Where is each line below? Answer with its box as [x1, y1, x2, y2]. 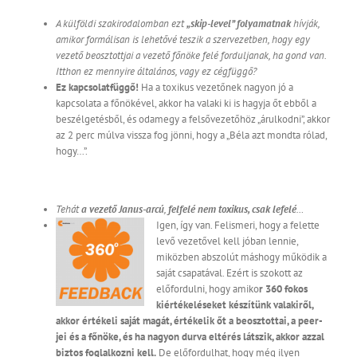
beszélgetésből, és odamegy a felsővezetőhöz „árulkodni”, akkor [56, 112, 330, 127]
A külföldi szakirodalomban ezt [56, 17, 186, 31]
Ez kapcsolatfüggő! [56, 80, 139, 95]
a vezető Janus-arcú [81, 202, 164, 217]
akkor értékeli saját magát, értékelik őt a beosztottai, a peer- [56, 314, 323, 328]
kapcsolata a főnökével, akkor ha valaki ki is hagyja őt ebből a [56, 96, 316, 111]
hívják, [291, 17, 320, 31]
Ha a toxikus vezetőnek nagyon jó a [139, 80, 293, 95]
